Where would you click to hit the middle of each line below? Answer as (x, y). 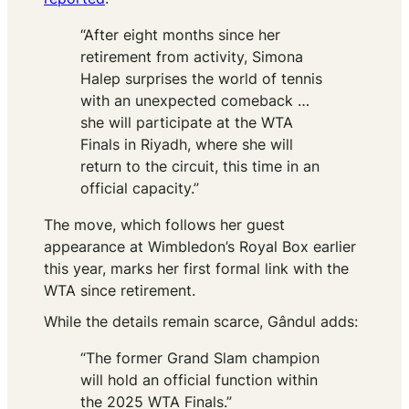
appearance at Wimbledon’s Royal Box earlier (200, 247)
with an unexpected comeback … (195, 101)
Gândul (292, 322)
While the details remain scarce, (156, 322)
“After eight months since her (180, 35)
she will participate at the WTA (187, 123)
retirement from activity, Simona (192, 57)
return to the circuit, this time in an (200, 167)
